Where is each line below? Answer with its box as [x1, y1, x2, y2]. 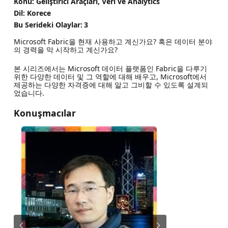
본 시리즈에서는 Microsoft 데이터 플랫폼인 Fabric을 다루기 [13, 64, 207, 74]
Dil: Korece [13, 8, 51, 18]
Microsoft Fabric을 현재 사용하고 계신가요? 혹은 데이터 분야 [13, 37, 212, 47]
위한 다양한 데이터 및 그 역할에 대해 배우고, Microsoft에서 [13, 72, 207, 82]
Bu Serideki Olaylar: [13, 19, 82, 30]
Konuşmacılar [13, 107, 76, 120]
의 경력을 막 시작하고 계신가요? [13, 45, 118, 55]
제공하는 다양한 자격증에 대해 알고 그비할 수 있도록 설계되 [13, 80, 208, 90]
